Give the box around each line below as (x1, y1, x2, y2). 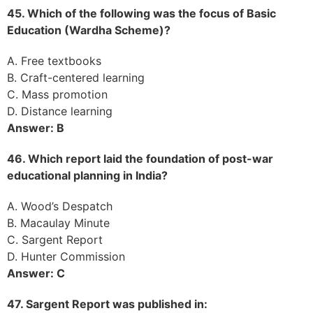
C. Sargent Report (7, 232, 103, 247)
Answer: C (7, 265, 65, 280)
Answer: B (7, 120, 64, 135)
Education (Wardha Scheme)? (7, 22, 170, 37)
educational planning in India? (7, 168, 168, 182)
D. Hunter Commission (7, 249, 125, 263)
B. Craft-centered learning (7, 70, 145, 85)
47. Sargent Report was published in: (7, 296, 208, 311)
